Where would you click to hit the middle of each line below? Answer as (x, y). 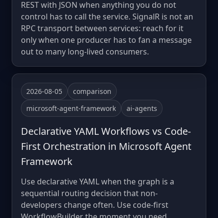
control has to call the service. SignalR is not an (107, 16)
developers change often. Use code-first (95, 205)
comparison (92, 91)
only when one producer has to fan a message (106, 40)
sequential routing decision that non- (89, 193)
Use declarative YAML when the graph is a (98, 181)
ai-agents (142, 108)
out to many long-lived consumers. (85, 51)
